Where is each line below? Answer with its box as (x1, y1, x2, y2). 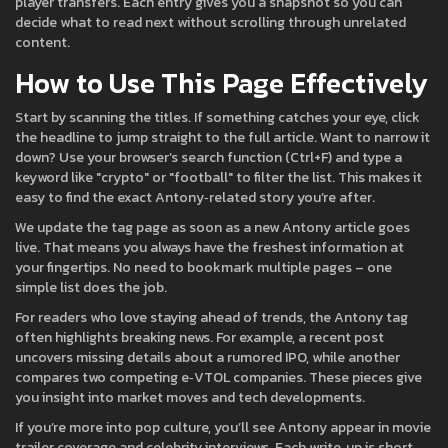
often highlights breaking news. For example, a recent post (15, 327, 384, 348)
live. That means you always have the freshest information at (15, 237, 404, 258)
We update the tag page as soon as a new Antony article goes (15, 217, 410, 238)
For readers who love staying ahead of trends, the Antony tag (15, 307, 408, 328)
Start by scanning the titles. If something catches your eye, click (15, 107, 420, 128)
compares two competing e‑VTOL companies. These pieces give (15, 367, 422, 388)
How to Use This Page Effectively (15, 62, 428, 104)
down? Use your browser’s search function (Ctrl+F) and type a (15, 147, 402, 168)
